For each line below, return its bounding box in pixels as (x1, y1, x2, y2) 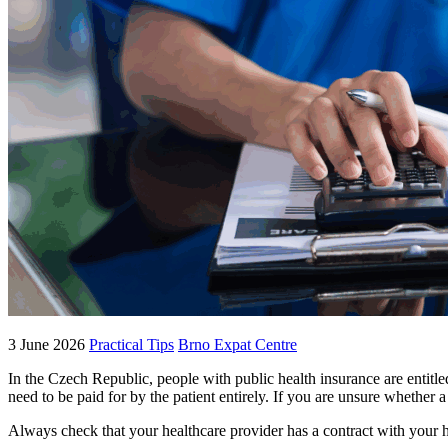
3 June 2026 (8, 336, 89, 354)
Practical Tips (89, 336, 174, 354)
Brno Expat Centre (178, 336, 297, 354)
